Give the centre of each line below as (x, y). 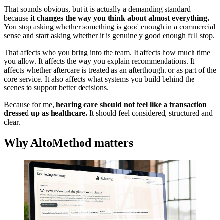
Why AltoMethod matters (69, 143)
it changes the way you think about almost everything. (120, 18)
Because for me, (30, 105)
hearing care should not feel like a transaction (131, 105)
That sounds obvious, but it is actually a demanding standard (97, 9)
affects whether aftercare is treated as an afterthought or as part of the (110, 70)
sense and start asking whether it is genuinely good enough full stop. (109, 36)
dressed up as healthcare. (47, 113)
